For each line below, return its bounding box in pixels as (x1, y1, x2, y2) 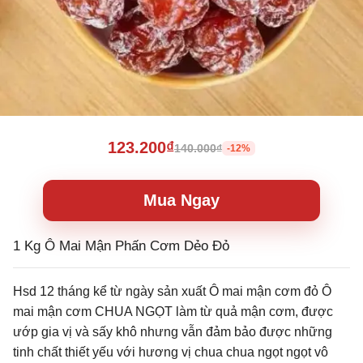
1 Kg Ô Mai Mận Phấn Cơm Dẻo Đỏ (13, 238, 229, 254)
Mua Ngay (143, 191, 220, 209)
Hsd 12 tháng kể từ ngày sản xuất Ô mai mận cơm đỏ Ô (13, 284, 331, 298)
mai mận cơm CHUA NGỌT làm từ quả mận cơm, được (13, 305, 333, 318)
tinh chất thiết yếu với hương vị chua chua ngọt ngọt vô (13, 345, 328, 359)
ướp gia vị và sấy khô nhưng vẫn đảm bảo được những (13, 325, 332, 339)
